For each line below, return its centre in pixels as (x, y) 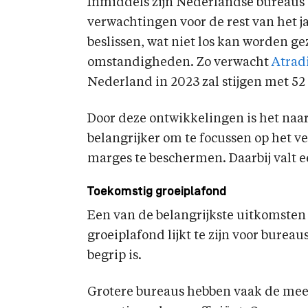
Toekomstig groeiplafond (157, 192)
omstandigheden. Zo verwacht (179, 63)
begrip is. (114, 256)
